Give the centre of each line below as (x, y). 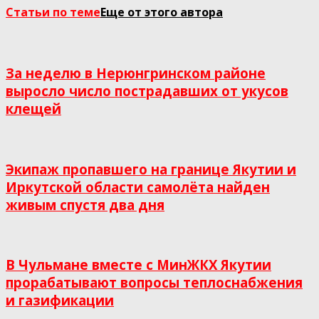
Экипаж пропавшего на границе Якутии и (151, 169)
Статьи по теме (53, 12)
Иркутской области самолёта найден (138, 187)
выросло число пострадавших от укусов (147, 91)
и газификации (60, 300)
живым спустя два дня (85, 204)
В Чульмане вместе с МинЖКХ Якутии (138, 264)
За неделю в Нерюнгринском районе (136, 73)
